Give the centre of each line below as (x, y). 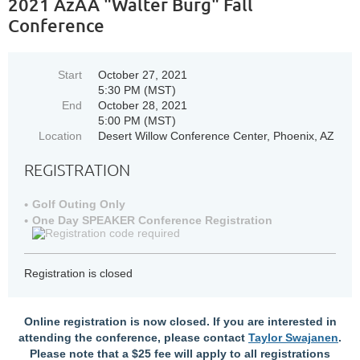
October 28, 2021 (143, 105)
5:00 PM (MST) (137, 121)
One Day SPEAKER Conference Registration (152, 220)
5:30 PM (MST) (137, 90)
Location (60, 136)
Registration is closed (78, 273)
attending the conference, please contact (133, 337)
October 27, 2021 (143, 75)
